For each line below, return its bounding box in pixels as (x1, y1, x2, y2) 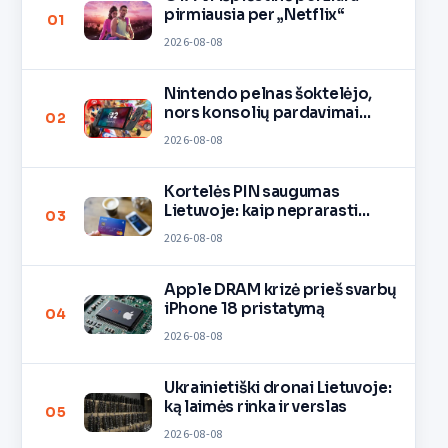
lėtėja (163, 121, 208, 141)
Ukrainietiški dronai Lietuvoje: (163, 377, 392, 397)
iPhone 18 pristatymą (163, 298, 325, 318)
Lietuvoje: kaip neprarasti (163, 200, 359, 220)
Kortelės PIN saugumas (163, 181, 340, 201)
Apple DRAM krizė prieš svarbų (163, 279, 398, 299)
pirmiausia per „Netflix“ (163, 4, 345, 24)
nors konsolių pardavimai (163, 102, 359, 122)
